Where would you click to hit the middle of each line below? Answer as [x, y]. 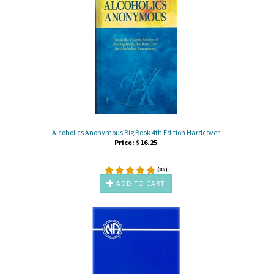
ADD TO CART [140, 183]
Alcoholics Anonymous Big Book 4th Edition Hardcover [136, 132]
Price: [124, 142]
